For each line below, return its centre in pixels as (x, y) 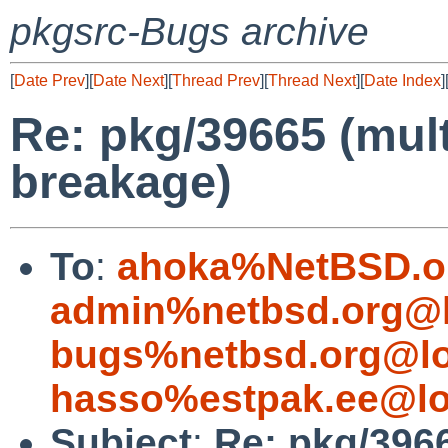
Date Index (402, 80)
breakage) (121, 182)
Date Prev (49, 80)
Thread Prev (216, 80)
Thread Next (312, 80)
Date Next (128, 80)
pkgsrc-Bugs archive (189, 31)
